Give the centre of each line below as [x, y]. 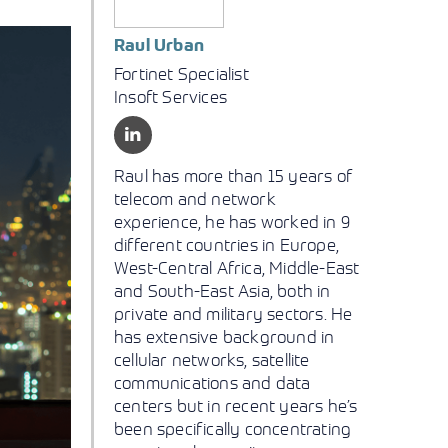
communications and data [212, 382]
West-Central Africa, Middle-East [237, 267]
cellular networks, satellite [212, 359]
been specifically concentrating [233, 428]
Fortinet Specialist [181, 73]
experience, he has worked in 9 [232, 221]
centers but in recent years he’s [236, 405]
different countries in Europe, [226, 244]
